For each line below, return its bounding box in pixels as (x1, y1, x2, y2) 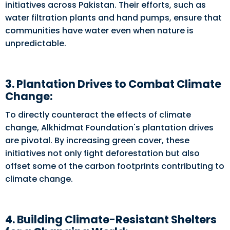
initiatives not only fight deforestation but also (5, 147, 200, 159)
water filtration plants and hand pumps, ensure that (5, 12, 222, 24)
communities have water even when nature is (5, 25, 194, 36)
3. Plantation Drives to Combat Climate (5, 76, 221, 91)
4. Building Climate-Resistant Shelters (5, 212, 217, 227)
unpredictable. (5, 37, 66, 49)
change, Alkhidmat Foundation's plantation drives (5, 121, 214, 133)
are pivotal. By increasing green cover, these (5, 134, 189, 146)
